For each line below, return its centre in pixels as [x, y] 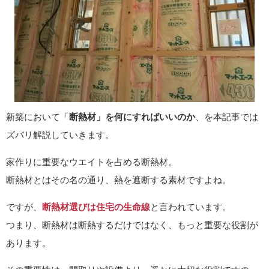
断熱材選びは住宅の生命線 [96, 207]
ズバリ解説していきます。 [60, 135]
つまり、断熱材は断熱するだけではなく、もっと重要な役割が [132, 225]
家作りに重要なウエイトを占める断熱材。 [92, 162]
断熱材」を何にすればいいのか [132, 117]
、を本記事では [227, 117]
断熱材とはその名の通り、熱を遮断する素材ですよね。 [119, 180]
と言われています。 [191, 207]
